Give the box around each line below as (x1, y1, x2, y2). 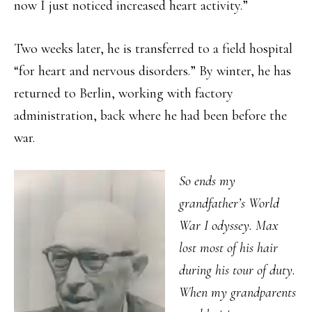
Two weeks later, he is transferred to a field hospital (14, 40, 292, 58)
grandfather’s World (179, 195, 279, 212)
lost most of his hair (179, 240, 278, 257)
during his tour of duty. (179, 262, 295, 279)
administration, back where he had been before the (14, 107, 287, 125)
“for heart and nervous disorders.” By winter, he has (14, 63, 291, 80)
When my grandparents (179, 284, 296, 302)
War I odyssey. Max (179, 217, 278, 235)
